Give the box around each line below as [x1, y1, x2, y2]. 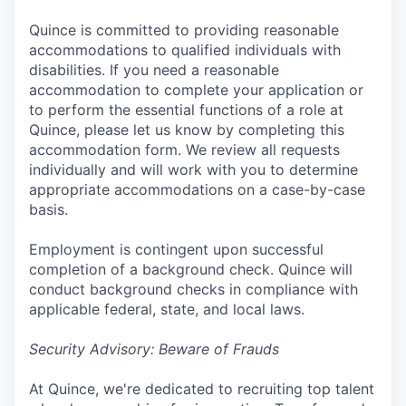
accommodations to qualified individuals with [29, 41, 341, 59]
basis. [29, 200, 68, 218]
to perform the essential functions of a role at [29, 101, 343, 119]
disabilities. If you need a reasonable [29, 61, 279, 79]
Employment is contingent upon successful [29, 240, 324, 258]
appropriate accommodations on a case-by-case [29, 180, 365, 198]
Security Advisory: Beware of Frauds [29, 340, 279, 358]
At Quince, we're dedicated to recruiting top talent [29, 380, 374, 398]
